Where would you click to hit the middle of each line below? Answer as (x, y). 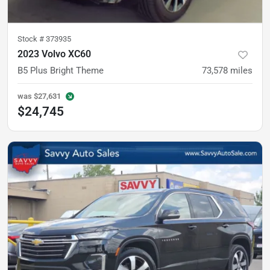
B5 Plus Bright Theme (61, 71)
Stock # (32, 39)
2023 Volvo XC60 (54, 54)
